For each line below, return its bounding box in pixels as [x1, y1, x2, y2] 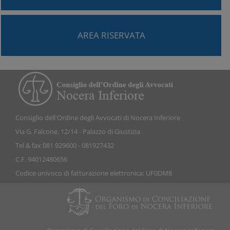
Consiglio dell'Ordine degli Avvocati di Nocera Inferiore [15, 113, 180, 122]
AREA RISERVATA [77, 29, 145, 41]
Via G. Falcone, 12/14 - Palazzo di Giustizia [15, 127, 140, 136]
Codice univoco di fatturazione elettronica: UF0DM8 [15, 168, 172, 178]
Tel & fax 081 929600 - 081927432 [15, 141, 114, 150]
